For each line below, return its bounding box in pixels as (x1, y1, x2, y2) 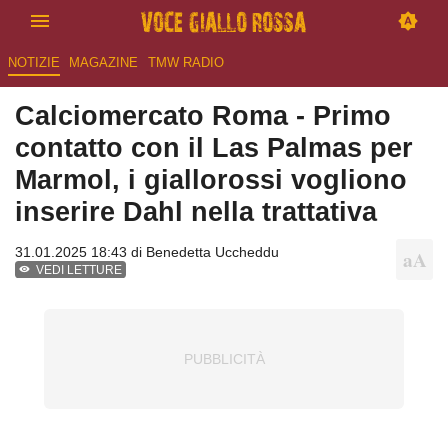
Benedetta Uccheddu (146, 244, 279, 261)
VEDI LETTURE (36, 263, 123, 278)
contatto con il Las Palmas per (15, 132, 413, 164)
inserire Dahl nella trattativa (15, 196, 377, 228)
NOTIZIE (7, 55, 60, 71)
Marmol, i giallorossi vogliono (15, 164, 407, 196)
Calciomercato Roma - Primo (15, 100, 391, 132)
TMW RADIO (147, 55, 224, 71)
